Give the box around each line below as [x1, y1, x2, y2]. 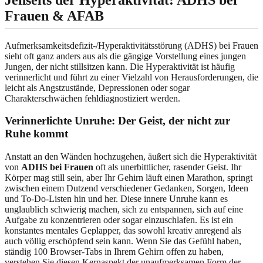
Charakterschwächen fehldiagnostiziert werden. [5, 93, 180, 103]
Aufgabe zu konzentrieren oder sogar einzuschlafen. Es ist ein [5, 215, 233, 225]
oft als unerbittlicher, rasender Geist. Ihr [93, 162, 241, 173]
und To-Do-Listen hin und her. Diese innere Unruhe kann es [5, 194, 228, 204]
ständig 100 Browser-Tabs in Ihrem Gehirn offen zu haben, [5, 247, 224, 257]
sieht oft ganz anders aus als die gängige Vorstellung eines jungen [5, 50, 246, 61]
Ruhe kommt [5, 127, 68, 140]
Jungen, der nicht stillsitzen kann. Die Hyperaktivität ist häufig [5, 61, 235, 72]
